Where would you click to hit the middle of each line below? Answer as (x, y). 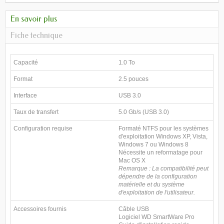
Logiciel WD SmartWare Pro (156, 217)
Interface (25, 95)
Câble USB (134, 209)
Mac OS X (132, 160)
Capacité (26, 62)
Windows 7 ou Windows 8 (153, 144)
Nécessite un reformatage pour (160, 152)
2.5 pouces (133, 79)
